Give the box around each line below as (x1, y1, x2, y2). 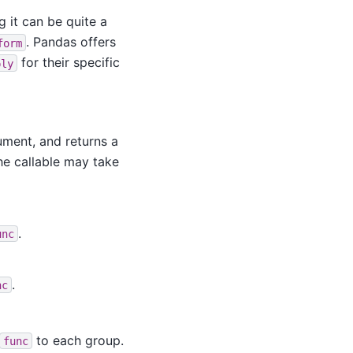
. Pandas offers (26, 34, 116, 50)
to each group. (32, 332, 124, 348)
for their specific (17, 54, 120, 71)
